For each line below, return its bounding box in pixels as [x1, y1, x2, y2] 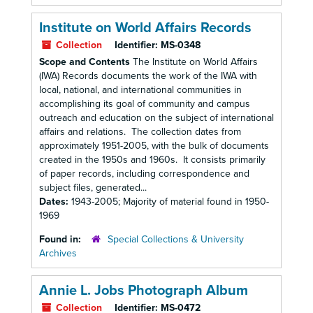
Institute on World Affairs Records [39, 20, 252, 36]
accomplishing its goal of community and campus [39, 98, 250, 110]
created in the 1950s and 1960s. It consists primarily [39, 154, 265, 166]
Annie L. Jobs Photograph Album [39, 282, 248, 299]
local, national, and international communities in [39, 84, 242, 96]
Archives [39, 247, 77, 259]
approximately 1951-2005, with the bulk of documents [39, 140, 269, 152]
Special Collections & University [108, 233, 244, 245]
